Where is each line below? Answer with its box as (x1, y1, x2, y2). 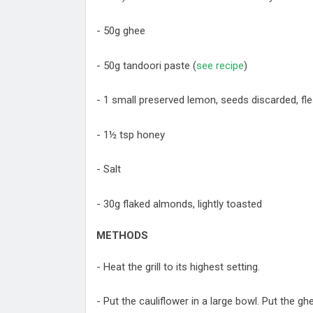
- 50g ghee (96, 24, 145, 38)
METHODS (96, 229, 148, 242)
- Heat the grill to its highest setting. (96, 260, 260, 273)
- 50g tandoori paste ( (96, 59, 196, 72)
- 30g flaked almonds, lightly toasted (96, 197, 262, 210)
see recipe (196, 59, 244, 72)
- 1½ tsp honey (96, 128, 165, 141)
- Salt (96, 163, 121, 176)
